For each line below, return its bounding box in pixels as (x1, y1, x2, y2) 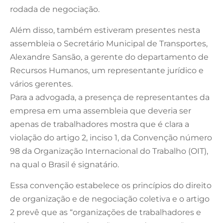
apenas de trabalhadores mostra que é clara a (10, 119, 189, 129)
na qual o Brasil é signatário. (10, 159, 119, 169)
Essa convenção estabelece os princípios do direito (10, 180, 212, 190)
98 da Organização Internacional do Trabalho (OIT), (10, 146, 208, 156)
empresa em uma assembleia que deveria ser (10, 106, 191, 115)
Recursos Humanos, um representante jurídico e (10, 65, 204, 75)
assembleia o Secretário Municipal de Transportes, (10, 38, 208, 48)
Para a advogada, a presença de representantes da (10, 92, 210, 102)
